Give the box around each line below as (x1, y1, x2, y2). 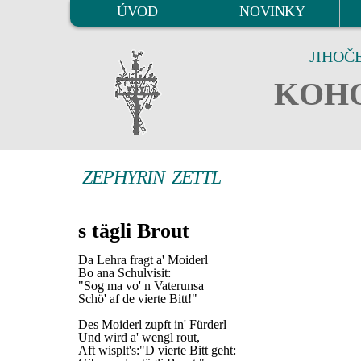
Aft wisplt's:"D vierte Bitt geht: (78, 343, 236, 357)
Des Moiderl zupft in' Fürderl (78, 317, 226, 331)
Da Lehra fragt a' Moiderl (78, 253, 208, 267)
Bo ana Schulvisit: (78, 266, 171, 280)
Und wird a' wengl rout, (78, 330, 200, 344)
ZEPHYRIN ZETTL (82, 167, 221, 188)
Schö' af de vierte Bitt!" (78, 292, 197, 305)
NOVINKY (239, 3, 305, 19)
